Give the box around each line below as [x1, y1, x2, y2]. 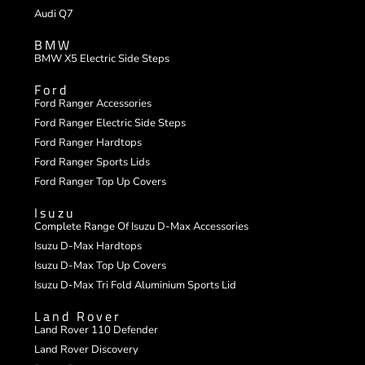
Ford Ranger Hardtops [34, 135, 143, 151]
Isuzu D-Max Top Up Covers [34, 258, 167, 274]
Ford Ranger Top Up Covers [34, 174, 167, 190]
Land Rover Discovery [34, 342, 139, 358]
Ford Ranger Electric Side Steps [34, 116, 187, 131]
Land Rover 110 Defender [34, 323, 159, 338]
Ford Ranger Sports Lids [34, 155, 151, 170]
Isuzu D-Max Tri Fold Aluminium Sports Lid [34, 278, 237, 293]
